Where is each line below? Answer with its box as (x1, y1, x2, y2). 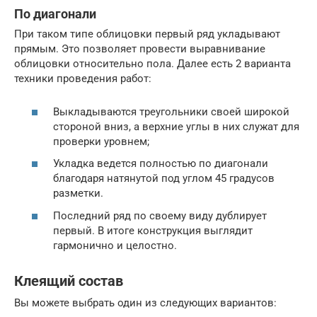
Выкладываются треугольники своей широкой (53, 105, 289, 118)
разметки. (53, 187, 103, 200)
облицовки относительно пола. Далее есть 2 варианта (14, 57, 291, 71)
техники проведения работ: (14, 72, 151, 86)
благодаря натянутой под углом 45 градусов (53, 172, 275, 185)
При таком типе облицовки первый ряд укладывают (14, 28, 280, 41)
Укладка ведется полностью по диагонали (53, 157, 268, 171)
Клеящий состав (14, 273, 123, 289)
